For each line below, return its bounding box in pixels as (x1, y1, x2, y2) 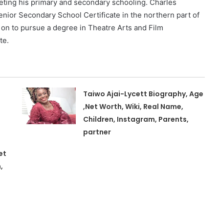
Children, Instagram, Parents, (83, 114, 189, 124)
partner (83, 127, 111, 137)
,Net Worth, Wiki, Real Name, (83, 101, 184, 111)
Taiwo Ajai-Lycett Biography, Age (83, 88, 204, 99)
